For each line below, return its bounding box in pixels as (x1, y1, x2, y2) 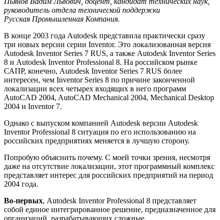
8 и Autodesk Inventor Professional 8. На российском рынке (4, 57, 197, 66)
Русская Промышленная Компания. (4, 14, 120, 23)
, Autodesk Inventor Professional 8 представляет (43, 196, 196, 205)
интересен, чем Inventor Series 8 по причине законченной (4, 75, 195, 84)
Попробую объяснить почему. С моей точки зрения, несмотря (4, 153, 210, 162)
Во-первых (4, 196, 43, 205)
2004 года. (4, 179, 38, 188)
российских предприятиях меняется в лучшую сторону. (4, 136, 190, 145)
